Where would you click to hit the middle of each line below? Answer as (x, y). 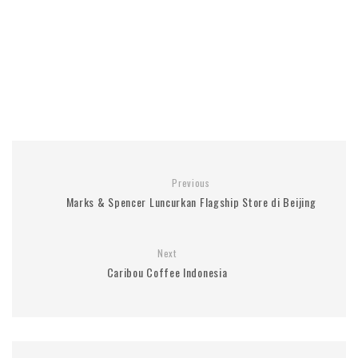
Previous (191, 182)
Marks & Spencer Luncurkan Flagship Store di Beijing (191, 201)
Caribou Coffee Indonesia (167, 272)
